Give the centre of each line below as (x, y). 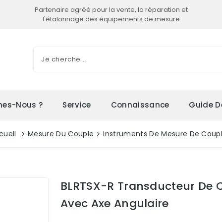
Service (77, 105)
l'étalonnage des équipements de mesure (111, 19)
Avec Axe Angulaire (115, 203)
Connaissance (140, 105)
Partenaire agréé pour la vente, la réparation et (111, 10)
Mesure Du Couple (61, 134)
